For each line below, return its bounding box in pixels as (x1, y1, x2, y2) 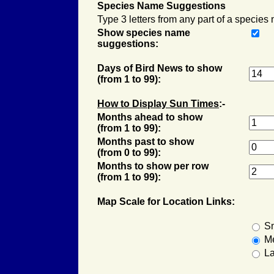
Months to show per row (97, 161, 209, 171)
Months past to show (97, 136, 194, 147)
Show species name (97, 28, 190, 38)
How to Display (97, 98, 169, 109)
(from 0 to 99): (97, 147, 161, 158)
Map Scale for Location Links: (97, 196, 235, 207)
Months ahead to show (97, 112, 202, 122)
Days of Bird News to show (97, 63, 222, 73)
